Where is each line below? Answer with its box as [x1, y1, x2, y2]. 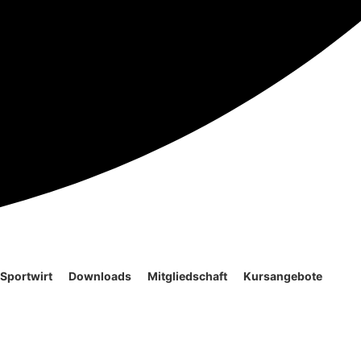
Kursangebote [243, 268, 322, 283]
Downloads [68, 268, 131, 283]
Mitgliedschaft [147, 268, 227, 283]
